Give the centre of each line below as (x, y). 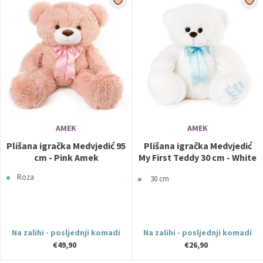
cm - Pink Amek (66, 157)
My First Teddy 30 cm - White (198, 157)
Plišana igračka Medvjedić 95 (66, 146)
